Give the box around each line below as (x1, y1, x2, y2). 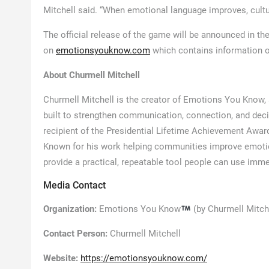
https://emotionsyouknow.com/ (80, 252, 207, 264)
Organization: (43, 203, 97, 214)
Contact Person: (43, 228, 107, 239)
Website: (43, 252, 78, 264)
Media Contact (43, 179, 106, 191)
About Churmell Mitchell (43, 69, 142, 80)
